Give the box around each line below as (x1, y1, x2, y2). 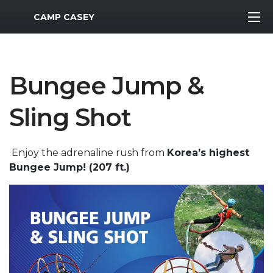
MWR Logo (9, 8, 63, 20)
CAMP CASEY (34, 11, 94, 23)
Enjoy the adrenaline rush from (9, 147, 167, 158)
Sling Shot (9, 102, 131, 132)
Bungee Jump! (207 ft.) (9, 161, 130, 173)
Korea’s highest (167, 147, 249, 158)
